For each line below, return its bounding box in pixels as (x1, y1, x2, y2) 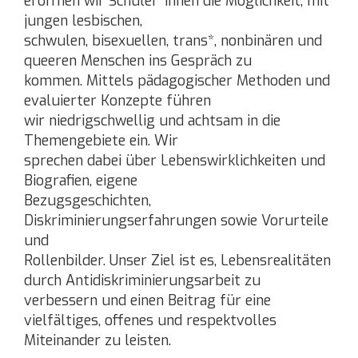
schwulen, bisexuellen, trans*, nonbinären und (24, 31, 322, 51)
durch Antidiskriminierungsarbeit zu (24, 271, 261, 291)
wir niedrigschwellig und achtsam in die (24, 111, 280, 131)
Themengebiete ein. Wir (24, 131, 178, 151)
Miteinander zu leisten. (24, 331, 171, 351)
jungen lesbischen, (24, 11, 142, 31)
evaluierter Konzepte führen (24, 91, 211, 111)
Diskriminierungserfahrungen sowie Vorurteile (24, 211, 328, 231)
